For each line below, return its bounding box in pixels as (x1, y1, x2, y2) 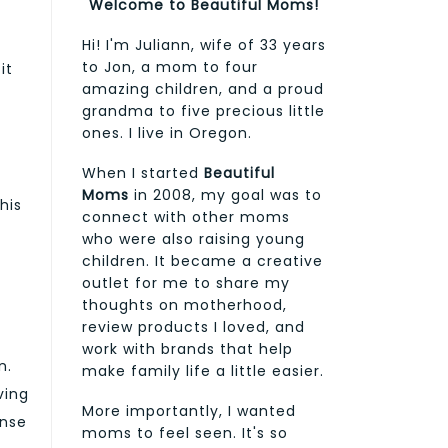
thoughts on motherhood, (82, 294, 287, 315)
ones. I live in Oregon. (82, 122, 252, 143)
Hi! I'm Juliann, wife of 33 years (82, 34, 326, 55)
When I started (82, 162, 204, 183)
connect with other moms (82, 206, 290, 227)
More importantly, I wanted (82, 400, 296, 421)
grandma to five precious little (82, 100, 325, 121)
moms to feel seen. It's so (82, 422, 288, 443)
